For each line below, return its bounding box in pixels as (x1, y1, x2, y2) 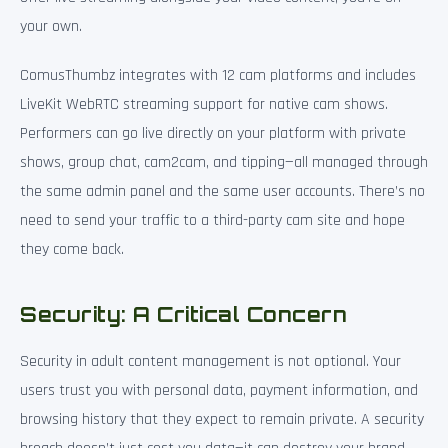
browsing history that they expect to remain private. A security (20, 408, 424, 430)
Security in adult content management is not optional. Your (20, 350, 401, 372)
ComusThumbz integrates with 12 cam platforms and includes (20, 64, 416, 86)
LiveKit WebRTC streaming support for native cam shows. (20, 93, 388, 115)
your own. (20, 15, 82, 37)
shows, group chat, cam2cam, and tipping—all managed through (20, 151, 428, 173)
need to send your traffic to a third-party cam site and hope (20, 209, 405, 231)
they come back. (20, 238, 124, 260)
